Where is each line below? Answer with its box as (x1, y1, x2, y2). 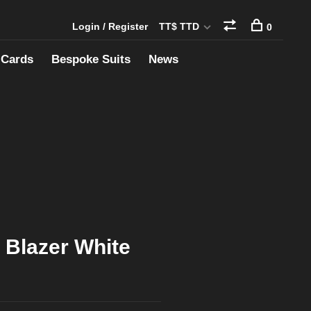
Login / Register (72, 21, 148, 32)
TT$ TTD (159, 21, 202, 32)
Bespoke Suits (51, 53, 131, 66)
